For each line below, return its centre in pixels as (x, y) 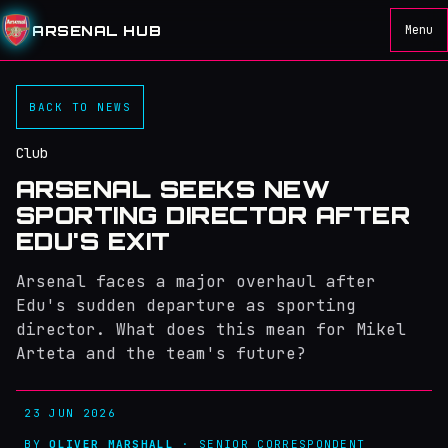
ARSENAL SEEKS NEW (173, 189)
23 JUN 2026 (66, 413)
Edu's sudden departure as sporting (186, 305)
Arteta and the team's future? (161, 353)
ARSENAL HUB (97, 30)
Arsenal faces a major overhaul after (196, 281)
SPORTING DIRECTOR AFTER (213, 215)
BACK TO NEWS (80, 106)
